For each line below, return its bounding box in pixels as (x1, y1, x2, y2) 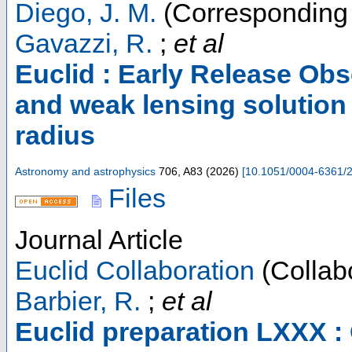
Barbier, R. (15, 285, 141, 316)
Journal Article (15, 224, 183, 255)
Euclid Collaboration (15, 255, 255, 285)
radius (15, 119, 95, 150)
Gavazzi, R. (15, 27, 152, 58)
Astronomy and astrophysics (15, 164, 156, 178)
